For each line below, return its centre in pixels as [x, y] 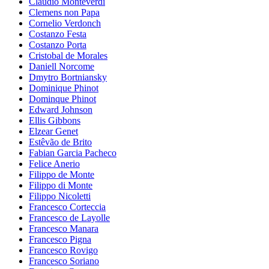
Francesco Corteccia [67, 207]
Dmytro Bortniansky [68, 77]
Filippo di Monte [61, 185]
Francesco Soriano [64, 261]
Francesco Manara [64, 228]
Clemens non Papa [64, 12]
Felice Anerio [54, 163]
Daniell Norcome [62, 66]
